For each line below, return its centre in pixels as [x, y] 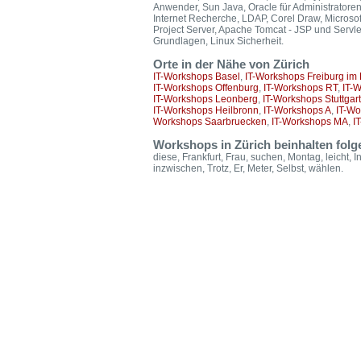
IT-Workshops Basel [197, 77]
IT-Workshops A [297, 110]
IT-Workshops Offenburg [206, 88]
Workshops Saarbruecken [210, 122]
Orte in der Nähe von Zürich [231, 64]
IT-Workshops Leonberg [205, 99]
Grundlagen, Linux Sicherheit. [218, 41]
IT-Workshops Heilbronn [206, 110]
